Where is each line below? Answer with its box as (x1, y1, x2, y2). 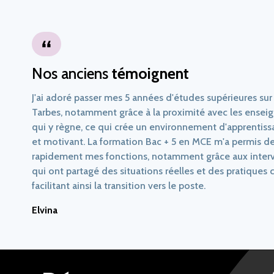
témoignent (112, 64, 189, 83)
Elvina (32, 204, 57, 217)
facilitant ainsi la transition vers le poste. (32, 180, 206, 192)
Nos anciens (32, 64, 112, 83)
